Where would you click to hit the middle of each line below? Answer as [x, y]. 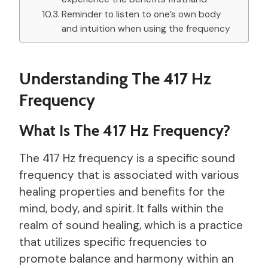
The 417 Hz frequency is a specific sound [127, 158]
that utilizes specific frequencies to [113, 242]
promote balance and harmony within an [127, 258]
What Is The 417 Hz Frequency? [125, 130]
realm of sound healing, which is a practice [131, 225]
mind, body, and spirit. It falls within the [121, 208]
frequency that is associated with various [129, 175]
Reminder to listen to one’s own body [142, 14]
